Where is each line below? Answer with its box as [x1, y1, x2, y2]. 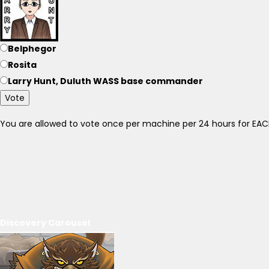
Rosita [8, 59, 37, 71]
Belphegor [8, 43, 56, 55]
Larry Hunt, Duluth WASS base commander [8, 75, 203, 87]
